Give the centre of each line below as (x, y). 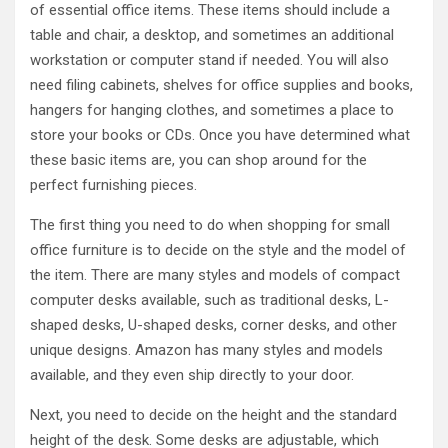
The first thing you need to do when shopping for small (210, 224)
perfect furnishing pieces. (113, 184)
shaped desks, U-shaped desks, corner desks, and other (213, 324)
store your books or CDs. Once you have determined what (220, 134)
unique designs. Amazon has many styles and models (206, 349)
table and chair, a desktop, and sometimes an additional (212, 34)
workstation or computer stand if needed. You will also (209, 59)
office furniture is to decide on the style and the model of (218, 249)
